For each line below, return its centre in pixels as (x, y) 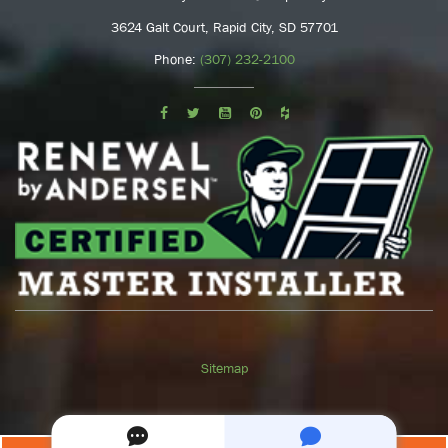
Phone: (176, 58)
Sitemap (224, 367)
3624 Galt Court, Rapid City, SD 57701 (224, 26)
